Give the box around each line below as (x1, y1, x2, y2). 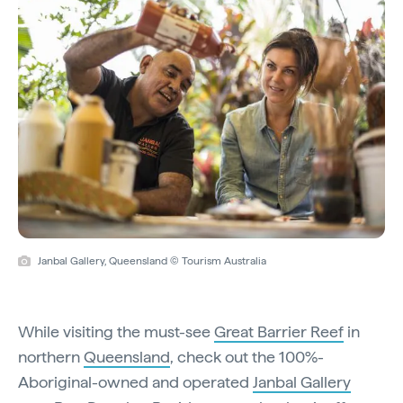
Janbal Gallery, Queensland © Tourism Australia (38, 254, 266, 267)
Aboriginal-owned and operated (18, 372, 253, 391)
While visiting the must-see (18, 321, 214, 341)
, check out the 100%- (170, 346, 324, 366)
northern (18, 346, 84, 366)
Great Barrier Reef (214, 321, 344, 341)
